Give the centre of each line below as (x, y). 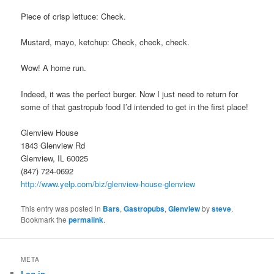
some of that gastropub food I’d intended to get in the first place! (135, 106)
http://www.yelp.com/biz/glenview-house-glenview (108, 183)
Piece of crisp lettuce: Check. (74, 17)
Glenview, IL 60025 (55, 158)
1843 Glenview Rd (53, 145)
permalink (86, 219)
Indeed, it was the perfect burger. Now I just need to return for (130, 94)
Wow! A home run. (54, 68)
